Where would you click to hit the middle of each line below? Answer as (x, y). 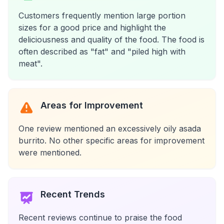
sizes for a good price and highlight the (92, 27)
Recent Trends (73, 194)
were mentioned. (50, 152)
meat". (30, 63)
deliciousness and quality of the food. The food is (111, 39)
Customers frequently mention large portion (102, 15)
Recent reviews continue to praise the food (100, 217)
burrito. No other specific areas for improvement (111, 140)
